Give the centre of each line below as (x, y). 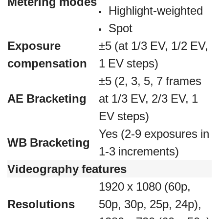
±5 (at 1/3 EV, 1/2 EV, (153, 45)
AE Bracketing (47, 98)
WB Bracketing (49, 142)
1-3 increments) (139, 151)
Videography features (67, 169)
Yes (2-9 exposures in (154, 133)
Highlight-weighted (156, 10)
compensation (47, 63)
